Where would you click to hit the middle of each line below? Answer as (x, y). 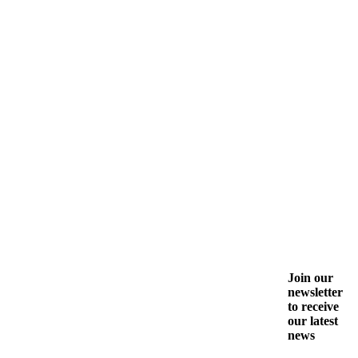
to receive (313, 306)
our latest (313, 320)
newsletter (315, 292)
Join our (310, 277)
